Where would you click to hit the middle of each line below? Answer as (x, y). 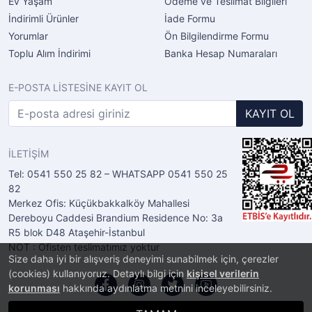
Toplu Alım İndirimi (49, 53)
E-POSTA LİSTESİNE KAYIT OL (78, 87)
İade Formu (190, 18)
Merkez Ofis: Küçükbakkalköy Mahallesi (99, 203)
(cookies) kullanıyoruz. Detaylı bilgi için (97, 273)
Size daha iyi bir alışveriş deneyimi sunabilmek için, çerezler (143, 259)
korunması (34, 288)
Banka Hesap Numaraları (221, 53)
